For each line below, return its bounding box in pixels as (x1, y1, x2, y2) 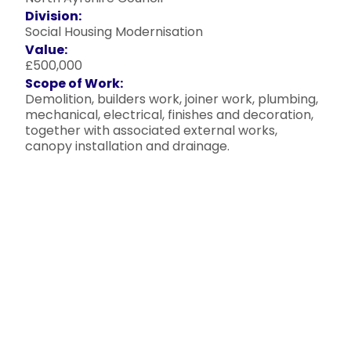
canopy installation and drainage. (25, 137, 230, 155)
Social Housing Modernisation (25, 23, 203, 41)
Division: (25, 7, 81, 25)
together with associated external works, (25, 121, 277, 139)
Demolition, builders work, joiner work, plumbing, (25, 90, 318, 108)
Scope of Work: (25, 74, 123, 92)
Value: (25, 41, 67, 59)
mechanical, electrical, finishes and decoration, (25, 106, 313, 124)
